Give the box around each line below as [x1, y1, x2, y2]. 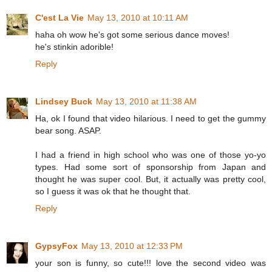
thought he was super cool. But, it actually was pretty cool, [35, 174, 266, 184]
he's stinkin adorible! [35, 41, 114, 52]
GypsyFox [35, 240, 78, 251]
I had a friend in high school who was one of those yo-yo [35, 149, 266, 160]
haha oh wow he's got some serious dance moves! [35, 29, 229, 39]
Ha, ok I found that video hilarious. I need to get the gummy [35, 113, 266, 123]
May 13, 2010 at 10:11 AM [87, 12, 188, 22]
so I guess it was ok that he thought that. [35, 186, 191, 196]
